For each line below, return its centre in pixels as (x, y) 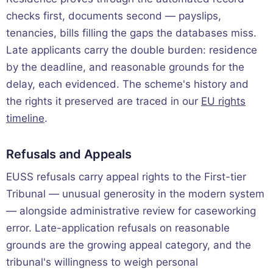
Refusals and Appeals (69, 154)
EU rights (223, 101)
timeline (25, 118)
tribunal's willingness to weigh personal (102, 262)
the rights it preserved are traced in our (104, 101)
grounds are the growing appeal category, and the (129, 245)
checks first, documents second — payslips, (114, 16)
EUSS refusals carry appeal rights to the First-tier (126, 176)
